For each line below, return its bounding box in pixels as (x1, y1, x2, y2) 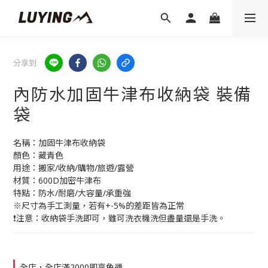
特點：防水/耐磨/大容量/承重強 (13, 187, 131, 199)
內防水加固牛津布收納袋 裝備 (13, 83, 252, 105)
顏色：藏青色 (13, 150, 63, 161)
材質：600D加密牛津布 (13, 175, 101, 186)
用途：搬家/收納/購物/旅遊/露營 (13, 162, 134, 173)
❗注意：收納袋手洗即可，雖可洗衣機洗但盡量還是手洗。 (13, 212, 226, 224)
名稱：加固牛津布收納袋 (13, 137, 105, 148)
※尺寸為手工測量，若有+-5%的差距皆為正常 (13, 200, 184, 211)
